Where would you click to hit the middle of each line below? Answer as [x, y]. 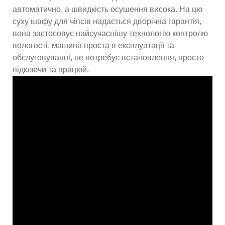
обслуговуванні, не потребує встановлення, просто [108, 57]
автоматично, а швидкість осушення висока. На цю [107, 9]
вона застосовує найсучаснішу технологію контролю [110, 33]
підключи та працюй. [51, 69]
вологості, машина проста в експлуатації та [93, 45]
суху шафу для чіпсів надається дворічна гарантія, [107, 21]
